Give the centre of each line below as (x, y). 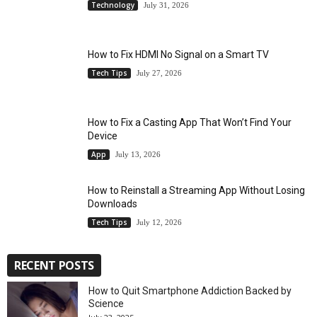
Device (103, 136)
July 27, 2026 (159, 73)
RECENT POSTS (54, 266)
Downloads (113, 204)
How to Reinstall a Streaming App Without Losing (196, 191)
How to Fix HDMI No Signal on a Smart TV (178, 55)
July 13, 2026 (138, 155)
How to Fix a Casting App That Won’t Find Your (190, 123)
